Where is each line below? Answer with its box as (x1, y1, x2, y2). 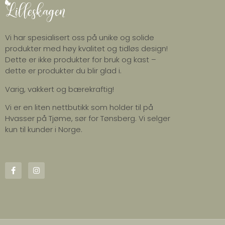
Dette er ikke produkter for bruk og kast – (5, 54, 156, 65)
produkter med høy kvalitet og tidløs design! (5, 43, 168, 54)
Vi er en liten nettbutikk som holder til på (5, 101, 153, 113)
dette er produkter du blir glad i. (5, 65, 124, 76)
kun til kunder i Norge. (5, 124, 84, 135)
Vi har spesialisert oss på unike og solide (5, 32, 154, 43)
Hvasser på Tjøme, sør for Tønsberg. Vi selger (5, 113, 170, 124)
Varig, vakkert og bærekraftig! (5, 83, 114, 94)
